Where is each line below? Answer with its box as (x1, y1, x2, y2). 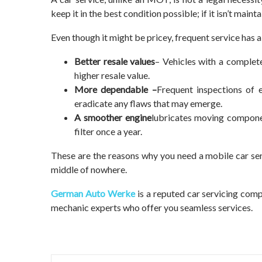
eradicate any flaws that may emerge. (74, 98, 222, 109)
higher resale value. (74, 70, 150, 81)
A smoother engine (74, 112, 151, 123)
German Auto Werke (51, 188, 135, 199)
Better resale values (74, 56, 156, 67)
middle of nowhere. (51, 164, 127, 175)
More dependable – (74, 84, 157, 95)
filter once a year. (74, 126, 142, 137)
